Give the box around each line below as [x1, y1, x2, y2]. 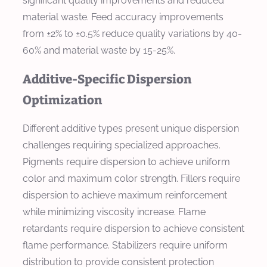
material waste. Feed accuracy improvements [23, 11, 223, 23]
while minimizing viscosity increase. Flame [23, 206, 206, 218]
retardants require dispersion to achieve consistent [23, 223, 244, 235]
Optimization [23, 92, 102, 107]
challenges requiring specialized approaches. [23, 139, 221, 151]
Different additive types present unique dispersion [23, 123, 239, 135]
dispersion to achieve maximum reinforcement [23, 190, 227, 201]
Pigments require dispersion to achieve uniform [23, 156, 230, 168]
